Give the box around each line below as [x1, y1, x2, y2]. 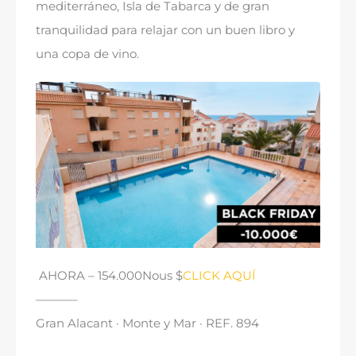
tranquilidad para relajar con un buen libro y [36, 22, 295, 38]
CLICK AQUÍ [183, 268, 256, 284]
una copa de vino [36, 46, 137, 62]
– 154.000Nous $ [85, 268, 183, 284]
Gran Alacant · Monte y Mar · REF [36, 315, 230, 331]
